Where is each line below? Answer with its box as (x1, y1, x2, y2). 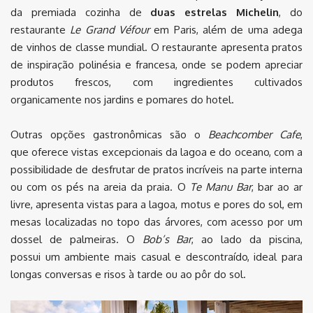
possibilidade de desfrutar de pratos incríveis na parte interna (10, 162, 303, 176)
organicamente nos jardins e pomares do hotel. (10, 92, 234, 106)
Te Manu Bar (189, 180, 252, 194)
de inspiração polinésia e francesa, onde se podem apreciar (10, 57, 303, 71)
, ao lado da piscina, (191, 232, 303, 246)
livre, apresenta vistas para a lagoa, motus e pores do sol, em (10, 197, 303, 211)
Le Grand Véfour (70, 22, 150, 36)
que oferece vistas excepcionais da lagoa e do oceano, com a (10, 145, 303, 159)
